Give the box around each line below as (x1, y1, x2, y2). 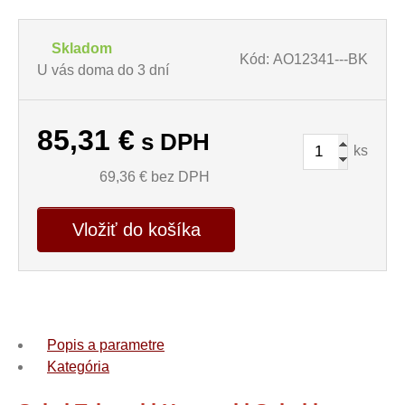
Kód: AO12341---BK (240, 52, 368, 67)
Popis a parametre (47, 337, 165, 353)
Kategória (47, 359, 109, 374)
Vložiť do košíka (71, 220, 201, 240)
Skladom (52, 41, 112, 56)
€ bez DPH (136, 169, 210, 184)
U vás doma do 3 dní (37, 62, 169, 78)
